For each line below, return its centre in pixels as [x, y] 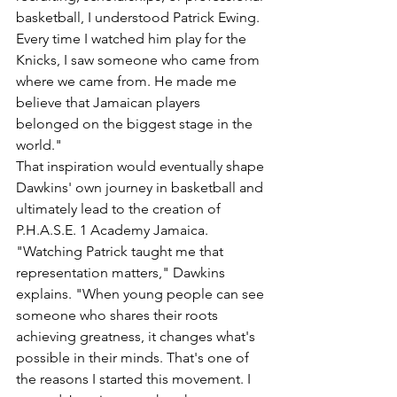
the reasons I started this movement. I [135, 379]
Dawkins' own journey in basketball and [141, 187]
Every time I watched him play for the [133, 39]
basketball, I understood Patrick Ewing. [140, 17]
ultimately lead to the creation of [120, 209]
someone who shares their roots [119, 315]
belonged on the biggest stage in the [136, 124]
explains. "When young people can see [142, 294]
